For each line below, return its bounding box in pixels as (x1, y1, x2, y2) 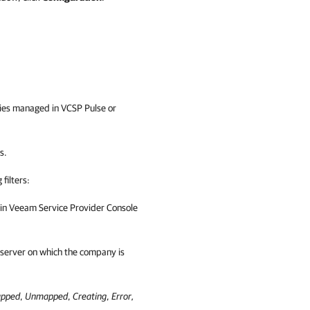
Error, (111, 291, 134, 302)
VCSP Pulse (61, 102, 106, 113)
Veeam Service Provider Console (9, 202, 138, 213)
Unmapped (25, 291, 68, 302)
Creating (73, 291, 107, 302)
